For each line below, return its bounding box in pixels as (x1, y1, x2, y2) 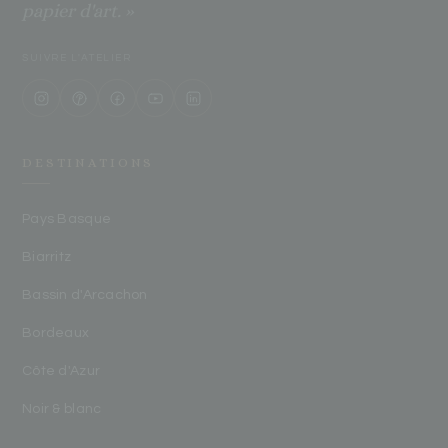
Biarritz (22, 250, 72, 265)
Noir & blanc (22, 402, 102, 417)
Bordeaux (22, 326, 90, 341)
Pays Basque (22, 212, 112, 227)
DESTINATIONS (22, 155, 155, 171)
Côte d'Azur (22, 364, 101, 379)
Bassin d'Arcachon (22, 288, 148, 303)
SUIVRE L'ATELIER (22, 53, 132, 64)
